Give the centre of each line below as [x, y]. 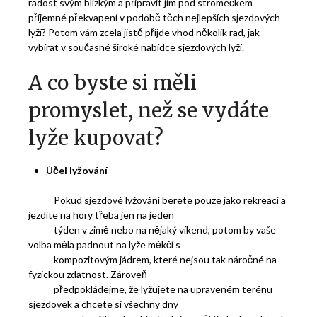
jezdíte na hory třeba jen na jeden [101, 215]
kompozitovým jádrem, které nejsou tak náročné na [152, 260]
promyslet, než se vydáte [148, 111]
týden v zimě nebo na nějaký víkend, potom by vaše [152, 230]
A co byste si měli [112, 83]
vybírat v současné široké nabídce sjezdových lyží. [136, 47]
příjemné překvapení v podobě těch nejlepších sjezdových [154, 18]
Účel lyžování [76, 171]
